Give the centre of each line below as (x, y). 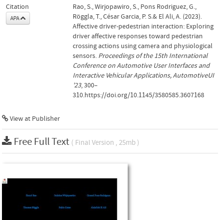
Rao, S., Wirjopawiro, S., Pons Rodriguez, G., (135, 7)
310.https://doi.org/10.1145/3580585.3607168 (138, 95)
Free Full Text (42, 142)
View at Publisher (34, 119)
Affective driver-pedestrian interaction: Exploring (143, 26)
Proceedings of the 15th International (153, 56)
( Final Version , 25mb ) (105, 142)
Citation (17, 7)
